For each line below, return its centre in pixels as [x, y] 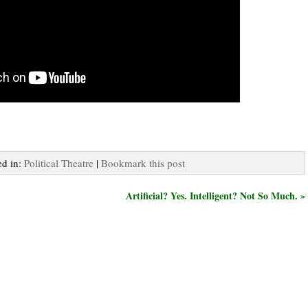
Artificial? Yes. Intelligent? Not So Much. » [216, 195]
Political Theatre [59, 163]
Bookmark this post [143, 163]
